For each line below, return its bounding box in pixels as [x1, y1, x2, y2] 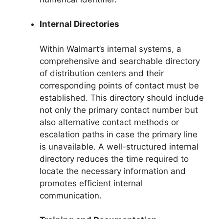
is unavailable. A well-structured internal [40, 141, 198, 152]
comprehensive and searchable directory [40, 56, 200, 66]
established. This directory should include [40, 92, 204, 103]
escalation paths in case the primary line [40, 129, 197, 139]
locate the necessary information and [40, 166, 186, 176]
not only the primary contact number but [40, 105, 198, 115]
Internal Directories [40, 19, 119, 29]
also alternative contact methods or [40, 117, 179, 127]
